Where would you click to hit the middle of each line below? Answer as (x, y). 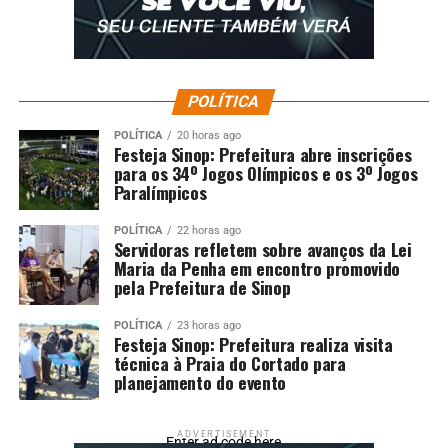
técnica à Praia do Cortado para (229, 363)
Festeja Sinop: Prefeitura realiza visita (253, 344)
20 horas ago (208, 136)
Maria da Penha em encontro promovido (256, 268)
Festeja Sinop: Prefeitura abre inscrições (262, 154)
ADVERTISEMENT (224, 434)
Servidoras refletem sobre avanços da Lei (262, 249)
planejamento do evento (199, 382)
